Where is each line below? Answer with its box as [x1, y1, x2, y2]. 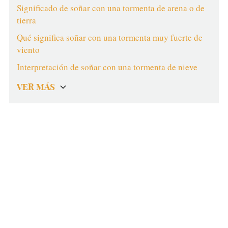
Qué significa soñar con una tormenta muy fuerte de [16, 32, 203, 43]
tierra [16, 14, 36, 26]
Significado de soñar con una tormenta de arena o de [16, 2, 205, 14]
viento [16, 44, 40, 55]
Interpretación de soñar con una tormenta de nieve [16, 61, 197, 73]
